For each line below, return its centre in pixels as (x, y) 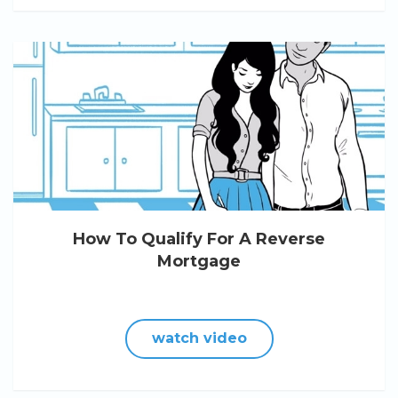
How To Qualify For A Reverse (199, 239)
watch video (199, 338)
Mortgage (199, 261)
